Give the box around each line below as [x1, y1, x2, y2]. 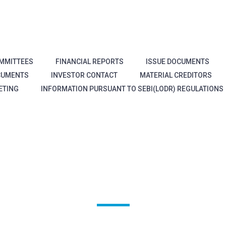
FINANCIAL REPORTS [55, 58, 124, 66]
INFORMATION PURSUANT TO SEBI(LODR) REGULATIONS [41, 85, 223, 93]
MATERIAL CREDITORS [140, 71, 212, 79]
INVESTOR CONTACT [51, 71, 118, 79]
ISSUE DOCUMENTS [146, 58, 209, 66]
